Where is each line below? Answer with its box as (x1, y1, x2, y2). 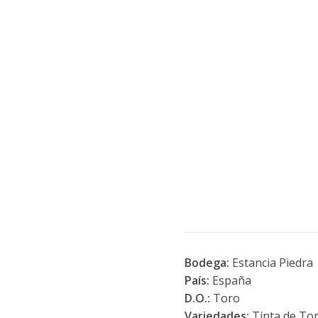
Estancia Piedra (229, 255, 313, 270)
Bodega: (184, 255, 229, 270)
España (209, 273, 251, 288)
